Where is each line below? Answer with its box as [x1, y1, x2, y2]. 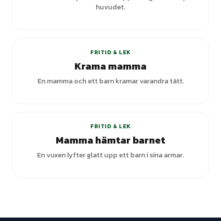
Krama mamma [74, 59, 147, 74]
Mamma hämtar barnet [56, 133, 165, 147]
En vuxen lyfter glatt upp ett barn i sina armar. [37, 149, 184, 160]
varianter [168, 21, 197, 30]
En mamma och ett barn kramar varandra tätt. [37, 75, 184, 86]
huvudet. [96, 1, 125, 12]
